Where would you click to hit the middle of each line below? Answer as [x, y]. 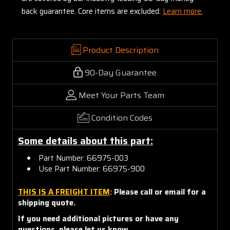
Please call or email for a [159, 192]
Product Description [121, 50]
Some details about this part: [85, 141]
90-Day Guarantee [121, 72]
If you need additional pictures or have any [98, 218]
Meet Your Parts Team [121, 95]
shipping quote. [47, 203]
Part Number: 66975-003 [84, 158]
